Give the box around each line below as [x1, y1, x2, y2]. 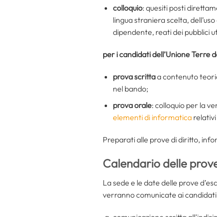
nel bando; [112, 83, 148, 93]
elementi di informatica [112, 112, 192, 123]
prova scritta [112, 71, 155, 81]
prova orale [112, 100, 152, 110]
